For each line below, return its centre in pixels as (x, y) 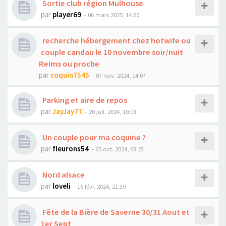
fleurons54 (71, 149)
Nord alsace (63, 175)
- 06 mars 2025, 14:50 (111, 15)
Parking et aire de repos (84, 100)
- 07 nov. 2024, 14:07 (118, 75)
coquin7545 (70, 75)
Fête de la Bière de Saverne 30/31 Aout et (115, 212)
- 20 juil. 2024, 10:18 (110, 111)
